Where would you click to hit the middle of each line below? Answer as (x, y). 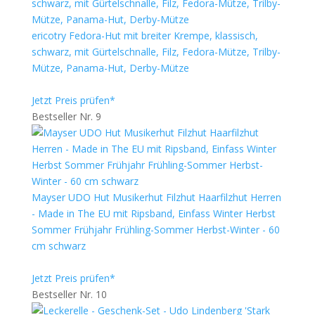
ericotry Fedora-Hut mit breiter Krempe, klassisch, (144, 36)
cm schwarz (58, 246)
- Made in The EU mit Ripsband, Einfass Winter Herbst (153, 213)
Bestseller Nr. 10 (69, 294)
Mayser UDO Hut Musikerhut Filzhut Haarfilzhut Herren (156, 197)
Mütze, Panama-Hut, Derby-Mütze (110, 68)
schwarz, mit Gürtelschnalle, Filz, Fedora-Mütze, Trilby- (156, 52)
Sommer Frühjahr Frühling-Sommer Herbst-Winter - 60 (155, 230)
